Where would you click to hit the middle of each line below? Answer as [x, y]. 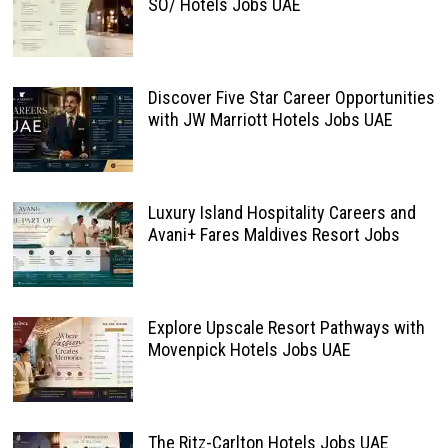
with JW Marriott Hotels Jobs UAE [270, 119]
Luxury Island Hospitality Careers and [281, 212]
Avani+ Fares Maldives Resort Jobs [273, 234]
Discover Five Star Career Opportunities [291, 97]
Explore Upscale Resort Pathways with [286, 327]
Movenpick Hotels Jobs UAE [249, 349]
